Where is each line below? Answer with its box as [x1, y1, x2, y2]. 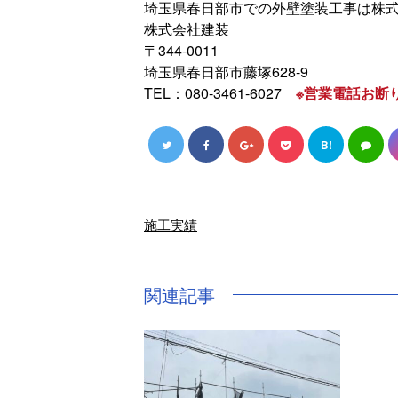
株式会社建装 [144, 18, 229, 39]
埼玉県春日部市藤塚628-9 [144, 60, 308, 82]
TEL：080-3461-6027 [144, 82, 296, 103]
